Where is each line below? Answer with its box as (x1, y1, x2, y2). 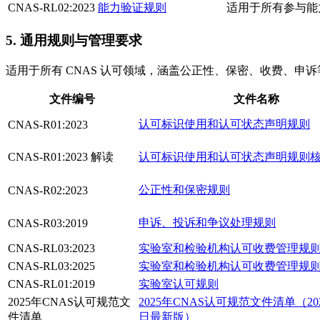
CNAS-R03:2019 (8, 216, 88, 229)
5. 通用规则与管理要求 (6, 33, 142, 48)
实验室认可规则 (139, 277, 219, 290)
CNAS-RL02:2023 (8, 1, 95, 14)
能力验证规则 (98, 1, 166, 14)
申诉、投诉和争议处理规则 (139, 216, 276, 229)
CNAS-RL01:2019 (8, 277, 95, 290)
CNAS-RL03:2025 (8, 259, 95, 272)
